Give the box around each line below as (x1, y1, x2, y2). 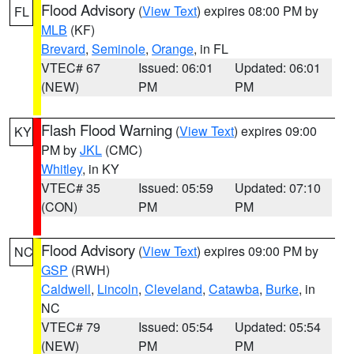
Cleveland (145, 280, 202, 298)
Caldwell (41, 280, 91, 298)
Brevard (41, 40, 85, 58)
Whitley (41, 160, 82, 178)
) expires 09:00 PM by (197, 242, 318, 260)
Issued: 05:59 (137, 179, 213, 197)
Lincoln (97, 280, 138, 298)
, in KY (82, 160, 119, 178)
